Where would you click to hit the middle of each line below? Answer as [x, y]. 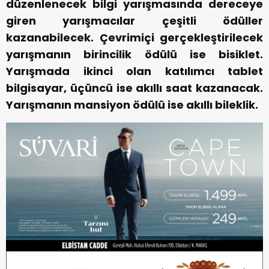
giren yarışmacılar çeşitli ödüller [134, 20]
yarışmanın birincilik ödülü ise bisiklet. [134, 54]
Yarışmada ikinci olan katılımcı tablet [134, 71]
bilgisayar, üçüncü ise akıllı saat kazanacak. [134, 88]
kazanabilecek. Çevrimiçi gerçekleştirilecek [134, 37]
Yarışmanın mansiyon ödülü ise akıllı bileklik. [132, 104]
